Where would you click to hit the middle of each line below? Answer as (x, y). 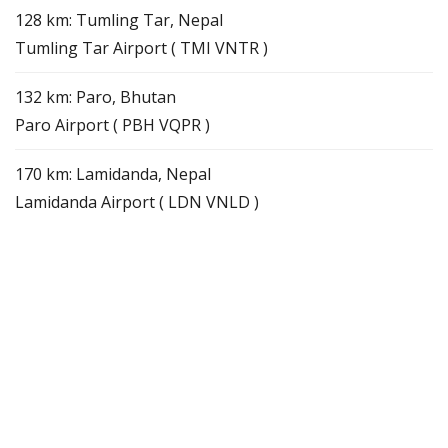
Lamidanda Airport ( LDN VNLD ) (137, 201)
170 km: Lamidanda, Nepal (113, 173)
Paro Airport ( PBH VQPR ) (112, 124)
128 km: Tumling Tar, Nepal (119, 19)
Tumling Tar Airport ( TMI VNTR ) (141, 47)
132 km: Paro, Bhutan (95, 96)
